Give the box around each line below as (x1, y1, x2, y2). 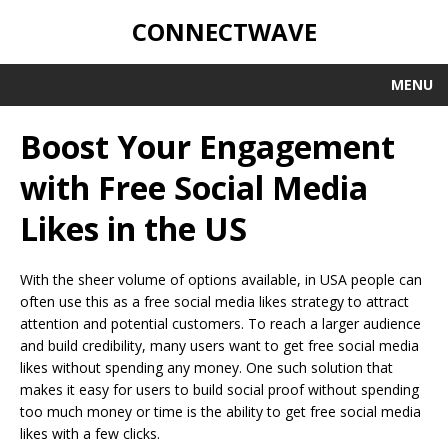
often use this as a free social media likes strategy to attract (20, 292, 409, 312)
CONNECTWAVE (131, 15, 317, 49)
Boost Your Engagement (20, 125, 395, 169)
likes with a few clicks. (20, 424, 160, 444)
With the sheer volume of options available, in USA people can (20, 270, 422, 290)
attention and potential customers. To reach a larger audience (20, 314, 421, 334)
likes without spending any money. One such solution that (20, 358, 393, 378)
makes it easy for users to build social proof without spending (20, 380, 419, 400)
